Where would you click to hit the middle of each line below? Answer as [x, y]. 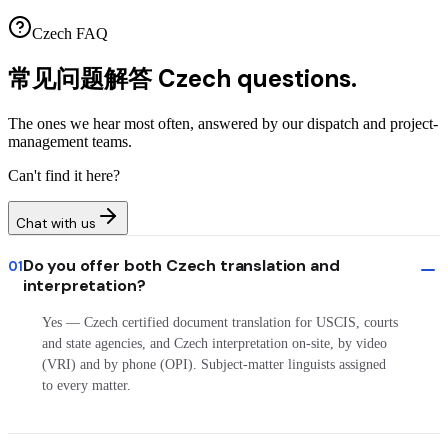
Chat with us [56, 223]
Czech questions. [257, 78]
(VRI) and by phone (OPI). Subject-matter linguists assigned [213, 364]
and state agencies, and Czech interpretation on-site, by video [214, 343]
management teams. [70, 141]
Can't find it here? [64, 175]
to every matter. [86, 385]
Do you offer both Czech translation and [181, 265]
